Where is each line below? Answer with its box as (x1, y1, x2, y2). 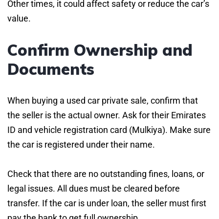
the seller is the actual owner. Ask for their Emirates (7, 109, 206, 120)
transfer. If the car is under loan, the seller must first (7, 197, 206, 208)
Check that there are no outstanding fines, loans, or (7, 168, 204, 179)
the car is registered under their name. (7, 139, 155, 150)
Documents (7, 59, 94, 79)
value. (7, 13, 31, 23)
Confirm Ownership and (7, 40, 193, 60)
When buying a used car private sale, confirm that (7, 95, 198, 106)
